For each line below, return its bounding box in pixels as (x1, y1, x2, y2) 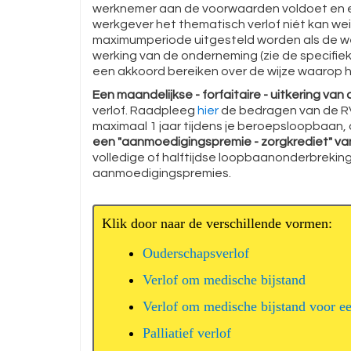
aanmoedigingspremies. (92, 167, 231, 179)
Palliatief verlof (143, 324, 232, 341)
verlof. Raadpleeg (92, 104, 197, 117)
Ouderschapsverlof (143, 244, 250, 261)
